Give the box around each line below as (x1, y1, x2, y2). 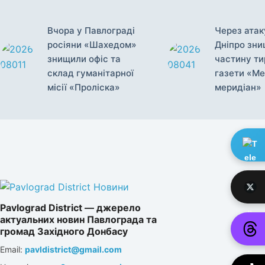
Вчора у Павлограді (47, 25, 135, 37)
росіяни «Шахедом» (47, 39, 137, 51)
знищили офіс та (47, 53, 121, 65)
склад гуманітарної (47, 67, 134, 79)
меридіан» (214, 82, 261, 93)
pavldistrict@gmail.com (25, 244, 122, 255)
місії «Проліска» (47, 82, 120, 93)
